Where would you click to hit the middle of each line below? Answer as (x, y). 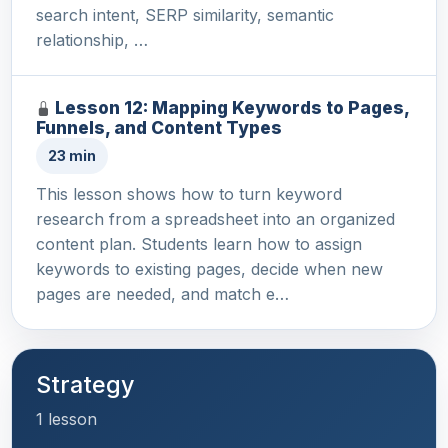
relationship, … (92, 40)
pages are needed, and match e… (162, 294)
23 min (72, 156)
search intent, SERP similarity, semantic (185, 15)
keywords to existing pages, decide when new (209, 269)
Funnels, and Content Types (159, 128)
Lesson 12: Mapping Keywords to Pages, (232, 108)
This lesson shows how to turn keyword (189, 194)
